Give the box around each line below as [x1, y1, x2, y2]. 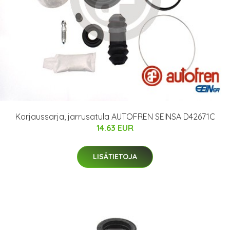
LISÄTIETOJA [93, 151, 137, 161]
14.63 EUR [97, 122, 133, 133]
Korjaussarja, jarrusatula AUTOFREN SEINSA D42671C [15, 111, 215, 122]
